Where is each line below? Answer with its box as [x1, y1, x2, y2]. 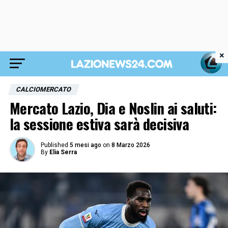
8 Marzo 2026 [111, 141, 150, 149]
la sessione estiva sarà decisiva [9, 113, 189, 134]
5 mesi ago [69, 141, 101, 149]
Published [40, 141, 68, 149]
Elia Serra [49, 149, 77, 156]
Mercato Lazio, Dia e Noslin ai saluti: [9, 97, 217, 119]
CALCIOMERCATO [15, 85, 72, 93]
